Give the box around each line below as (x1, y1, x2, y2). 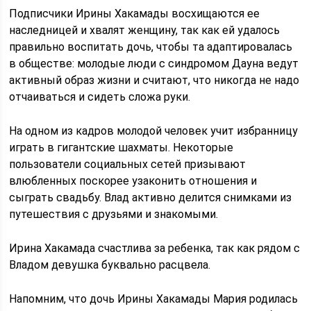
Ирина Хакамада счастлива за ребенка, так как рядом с (9, 242, 301, 255)
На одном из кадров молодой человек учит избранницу (9, 124, 299, 137)
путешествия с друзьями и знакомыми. (9, 208, 219, 221)
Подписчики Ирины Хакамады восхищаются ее (9, 7, 260, 20)
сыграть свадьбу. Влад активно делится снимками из (9, 191, 292, 204)
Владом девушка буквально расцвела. (9, 258, 211, 271)
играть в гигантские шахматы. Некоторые (9, 141, 234, 154)
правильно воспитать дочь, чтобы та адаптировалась (9, 40, 293, 53)
